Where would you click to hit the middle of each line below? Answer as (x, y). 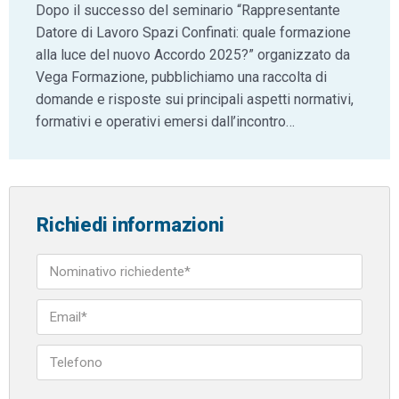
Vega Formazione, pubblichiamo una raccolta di (181, 77)
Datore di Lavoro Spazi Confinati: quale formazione (193, 33)
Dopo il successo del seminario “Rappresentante (188, 10)
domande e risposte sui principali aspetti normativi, (195, 99)
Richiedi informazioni (130, 225)
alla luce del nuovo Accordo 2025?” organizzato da (193, 55)
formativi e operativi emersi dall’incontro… (165, 122)
